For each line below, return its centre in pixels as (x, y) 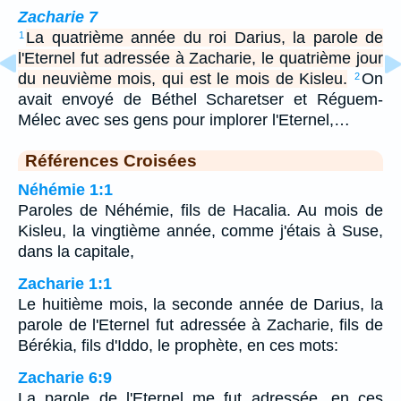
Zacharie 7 (58, 17)
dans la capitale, (76, 251)
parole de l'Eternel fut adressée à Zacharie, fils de (200, 324)
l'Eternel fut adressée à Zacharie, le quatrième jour (200, 58)
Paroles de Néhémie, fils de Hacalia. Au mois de (200, 210)
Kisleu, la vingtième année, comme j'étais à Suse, (200, 230)
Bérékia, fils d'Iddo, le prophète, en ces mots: (178, 345)
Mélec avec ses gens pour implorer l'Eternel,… (184, 119)
